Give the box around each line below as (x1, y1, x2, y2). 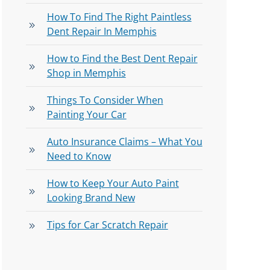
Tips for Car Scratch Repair (46, 218, 168, 232)
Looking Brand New (46, 191, 135, 205)
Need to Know (46, 149, 111, 163)
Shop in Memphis (46, 66, 126, 80)
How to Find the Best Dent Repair (46, 52, 198, 66)
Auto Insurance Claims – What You (46, 135, 202, 149)
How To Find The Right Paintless (46, 10, 192, 24)
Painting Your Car (46, 108, 127, 122)
